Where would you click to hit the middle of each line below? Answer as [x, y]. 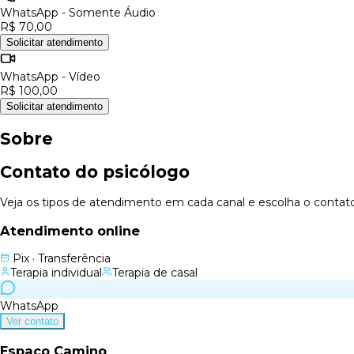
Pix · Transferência [60, 259]
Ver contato [32, 322]
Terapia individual [56, 273]
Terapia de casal [155, 273]
